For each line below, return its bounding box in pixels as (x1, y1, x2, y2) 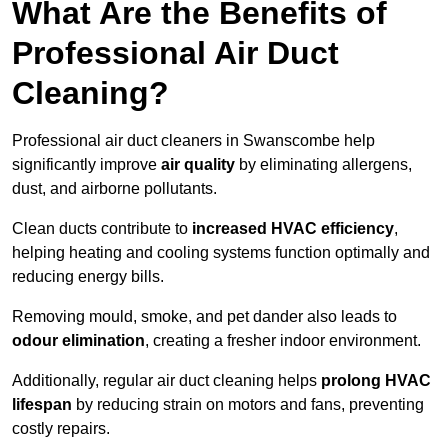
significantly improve (12, 156, 161, 174)
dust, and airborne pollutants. (12, 180, 217, 198)
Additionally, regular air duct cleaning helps (12, 372, 321, 390)
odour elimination (12, 332, 145, 350)
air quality (161, 156, 235, 174)
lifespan (12, 396, 72, 414)
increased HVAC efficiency (192, 220, 394, 238)
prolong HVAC (321, 372, 431, 390)
